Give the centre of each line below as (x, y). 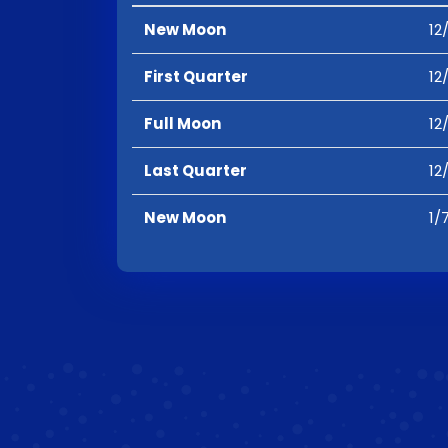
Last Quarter (195, 170)
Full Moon (182, 123)
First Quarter (196, 76)
